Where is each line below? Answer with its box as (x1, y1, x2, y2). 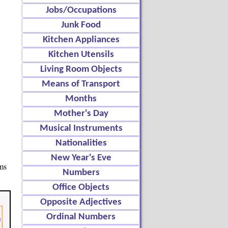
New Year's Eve (50, 153, 111, 163)
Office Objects (52, 183, 109, 192)
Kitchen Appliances (42, 35, 120, 45)
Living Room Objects (40, 65, 122, 74)
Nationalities (55, 138, 107, 148)
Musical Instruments (39, 124, 123, 133)
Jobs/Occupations (45, 6, 117, 15)
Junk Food (61, 20, 101, 30)
